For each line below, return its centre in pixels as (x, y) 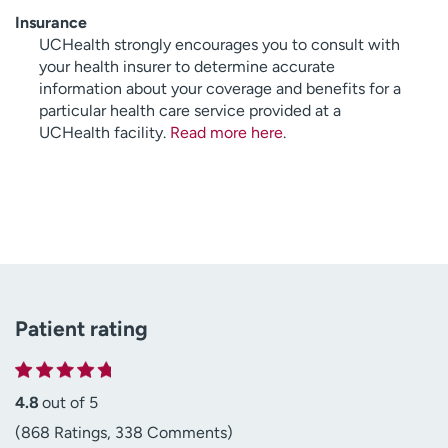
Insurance (51, 22)
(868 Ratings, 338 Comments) (124, 432)
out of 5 (70, 402)
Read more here (226, 132)
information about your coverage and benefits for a (220, 88)
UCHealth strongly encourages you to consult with (219, 44)
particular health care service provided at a (190, 110)
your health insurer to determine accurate (187, 66)
